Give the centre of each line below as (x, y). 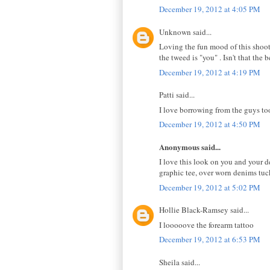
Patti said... (177, 95)
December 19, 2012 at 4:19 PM (210, 72)
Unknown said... (185, 32)
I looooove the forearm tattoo (206, 224)
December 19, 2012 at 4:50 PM (210, 124)
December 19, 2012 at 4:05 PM (210, 9)
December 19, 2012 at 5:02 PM (210, 187)
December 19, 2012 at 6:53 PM (210, 240)
